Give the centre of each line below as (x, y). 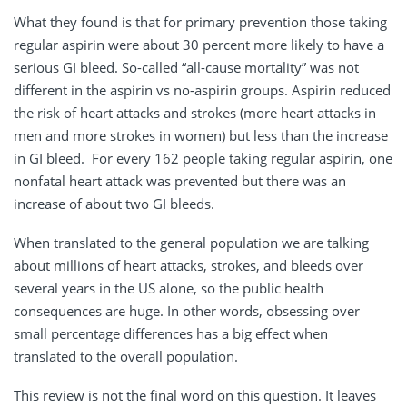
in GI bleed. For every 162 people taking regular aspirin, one (203, 158)
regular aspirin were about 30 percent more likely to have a (199, 44)
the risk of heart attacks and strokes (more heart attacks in (195, 112)
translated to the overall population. (126, 356)
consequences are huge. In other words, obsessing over (187, 310)
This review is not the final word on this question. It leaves (195, 395)
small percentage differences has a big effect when (171, 333)
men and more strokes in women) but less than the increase (201, 135)
